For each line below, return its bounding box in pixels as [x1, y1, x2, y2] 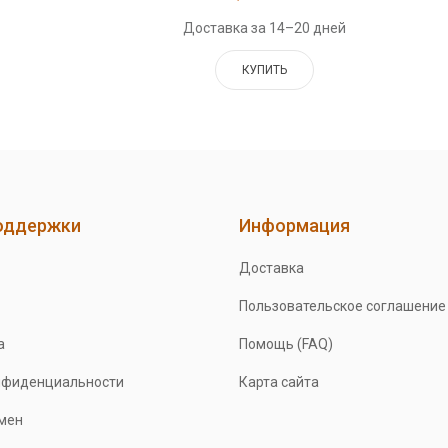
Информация [238, 214, 350, 236]
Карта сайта [238, 373, 319, 390]
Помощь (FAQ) [238, 335, 333, 352]
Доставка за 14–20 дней [183, 19, 347, 36]
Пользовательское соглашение [238, 297, 446, 314]
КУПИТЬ [242, 62, 288, 77]
